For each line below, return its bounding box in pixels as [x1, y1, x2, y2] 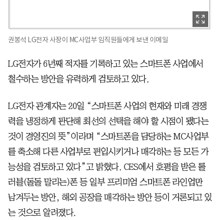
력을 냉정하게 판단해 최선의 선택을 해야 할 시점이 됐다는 [8, 116, 208, 126]
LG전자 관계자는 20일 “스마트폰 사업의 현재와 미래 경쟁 [8, 101, 207, 110]
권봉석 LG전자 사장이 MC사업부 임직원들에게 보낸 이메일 [8, 35, 168, 44]
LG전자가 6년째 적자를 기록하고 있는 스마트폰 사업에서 [8, 59, 203, 68]
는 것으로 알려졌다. [8, 208, 76, 217]
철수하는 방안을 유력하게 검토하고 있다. [8, 74, 149, 83]
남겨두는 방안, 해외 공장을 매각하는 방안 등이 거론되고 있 [8, 192, 212, 202]
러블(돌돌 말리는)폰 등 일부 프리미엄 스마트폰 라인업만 [8, 177, 203, 187]
